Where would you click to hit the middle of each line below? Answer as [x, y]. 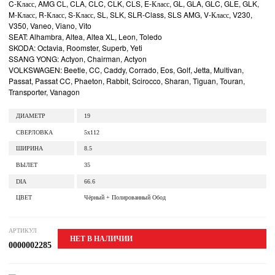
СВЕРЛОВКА [34, 132]
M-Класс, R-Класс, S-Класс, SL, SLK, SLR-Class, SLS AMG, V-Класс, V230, [130, 14]
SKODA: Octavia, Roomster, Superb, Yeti [76, 48]
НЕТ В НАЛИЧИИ [101, 239]
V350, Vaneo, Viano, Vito [50, 25]
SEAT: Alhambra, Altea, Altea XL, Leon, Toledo [85, 37]
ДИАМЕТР [31, 116]
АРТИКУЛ [23, 231]
